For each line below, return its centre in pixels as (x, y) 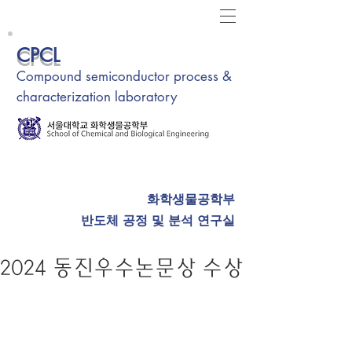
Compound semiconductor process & (124, 76)
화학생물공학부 (191, 199)
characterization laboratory (97, 97)
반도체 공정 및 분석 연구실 (158, 220)
